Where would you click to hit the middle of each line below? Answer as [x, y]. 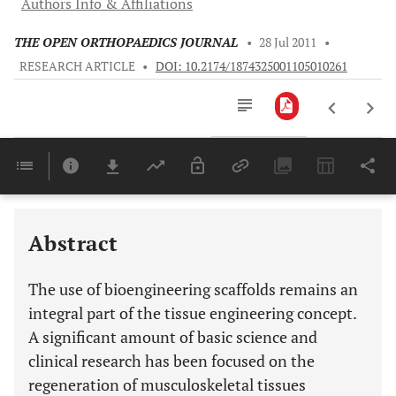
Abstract [73, 243]
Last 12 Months [265, 219]
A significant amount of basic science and [173, 337]
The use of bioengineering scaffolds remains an [193, 289]
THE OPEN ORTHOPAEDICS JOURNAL [126, 42]
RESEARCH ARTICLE [77, 66]
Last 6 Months [263, 201]
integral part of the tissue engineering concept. [192, 313]
